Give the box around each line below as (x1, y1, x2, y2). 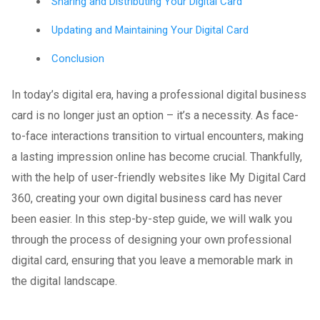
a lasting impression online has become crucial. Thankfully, (11, 149, 302, 164)
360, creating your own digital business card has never (11, 191, 282, 205)
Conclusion (51, 51, 104, 65)
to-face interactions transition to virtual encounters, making (11, 129, 304, 143)
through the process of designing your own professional (11, 232, 291, 246)
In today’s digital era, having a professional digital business (11, 87, 306, 101)
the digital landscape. (11, 274, 117, 288)
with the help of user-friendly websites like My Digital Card (11, 170, 306, 184)
